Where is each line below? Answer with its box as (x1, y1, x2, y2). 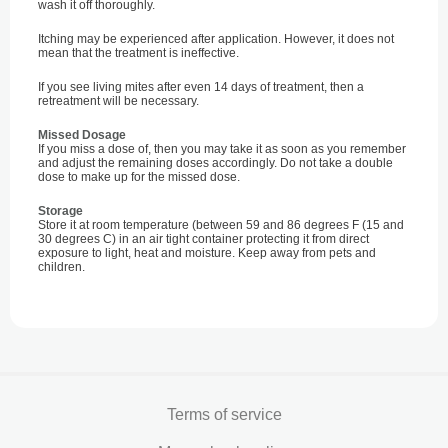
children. (38, 260, 85, 274)
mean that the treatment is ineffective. (38, 46, 239, 60)
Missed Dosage (38, 128, 126, 142)
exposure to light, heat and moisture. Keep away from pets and (38, 246, 376, 260)
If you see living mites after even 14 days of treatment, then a (38, 80, 364, 94)
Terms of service (166, 406, 282, 423)
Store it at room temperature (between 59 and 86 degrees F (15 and (38, 218, 404, 232)
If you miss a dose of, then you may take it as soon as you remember (38, 142, 406, 156)
